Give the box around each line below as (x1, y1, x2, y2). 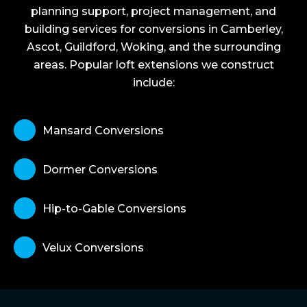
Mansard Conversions (42, 123, 164, 137)
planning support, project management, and (31, 5, 276, 18)
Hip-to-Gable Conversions (42, 201, 186, 215)
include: (132, 76, 175, 89)
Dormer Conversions (42, 162, 158, 176)
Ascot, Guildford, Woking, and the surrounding (26, 40, 281, 53)
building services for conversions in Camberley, (24, 23, 283, 36)
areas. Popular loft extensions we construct (33, 58, 274, 71)
